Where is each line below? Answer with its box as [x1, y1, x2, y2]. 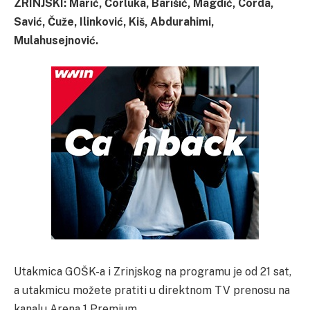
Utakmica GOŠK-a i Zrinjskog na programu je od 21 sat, [14, 264, 291, 278]
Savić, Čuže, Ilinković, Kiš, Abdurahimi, [14, 15, 214, 28]
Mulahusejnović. [14, 33, 98, 47]
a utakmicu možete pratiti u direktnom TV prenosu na [14, 283, 290, 297]
